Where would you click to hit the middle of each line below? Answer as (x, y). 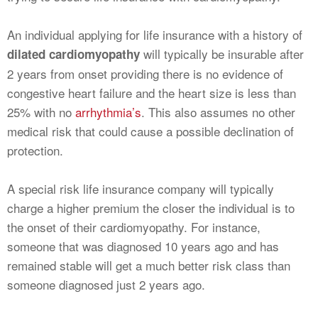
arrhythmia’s (108, 112)
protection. (35, 150)
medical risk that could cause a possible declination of (150, 131)
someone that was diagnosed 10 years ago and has (143, 246)
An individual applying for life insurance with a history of (155, 35)
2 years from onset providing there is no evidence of (145, 74)
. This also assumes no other (218, 112)
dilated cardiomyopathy (73, 54)
